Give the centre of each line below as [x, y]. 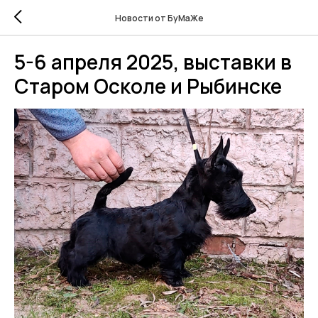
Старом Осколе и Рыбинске [148, 86]
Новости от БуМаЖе [159, 18]
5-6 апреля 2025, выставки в [153, 62]
